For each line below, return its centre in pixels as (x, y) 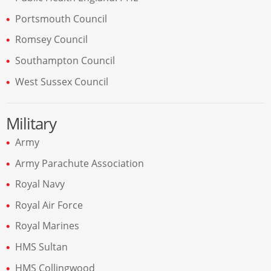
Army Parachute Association (80, 163)
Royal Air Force (49, 205)
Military (31, 124)
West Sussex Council (62, 81)
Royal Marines (47, 226)
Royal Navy (40, 184)
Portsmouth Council (61, 18)
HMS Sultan (41, 247)
